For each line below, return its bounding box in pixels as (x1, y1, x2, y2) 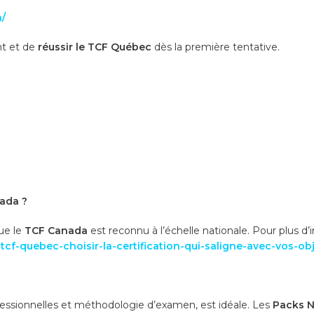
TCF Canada (25, 224, 88, 237)
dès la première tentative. (151, 40, 280, 53)
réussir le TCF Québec (38, 40, 151, 53)
